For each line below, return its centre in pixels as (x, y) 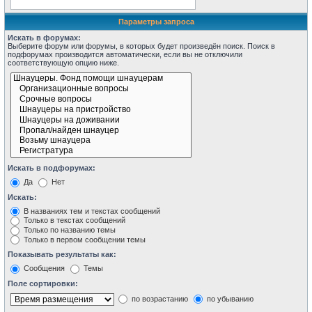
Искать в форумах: (44, 38)
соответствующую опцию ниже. (63, 63)
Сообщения (43, 268)
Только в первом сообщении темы (84, 239)
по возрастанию (159, 298)
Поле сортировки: (43, 283)
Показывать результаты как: (62, 255)
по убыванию (229, 298)
